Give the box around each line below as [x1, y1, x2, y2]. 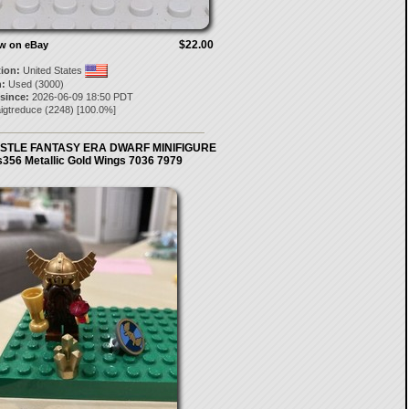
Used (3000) [5, 79, 64, 89]
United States [19, 65, 85, 76]
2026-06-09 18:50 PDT [28, 91, 133, 102]
